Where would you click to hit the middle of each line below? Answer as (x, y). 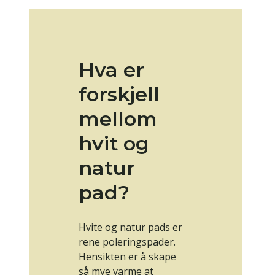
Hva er (111, 70)
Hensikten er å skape (127, 257)
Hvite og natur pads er (130, 227)
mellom (118, 119)
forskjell (119, 95)
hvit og (114, 144)
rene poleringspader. (127, 242)
